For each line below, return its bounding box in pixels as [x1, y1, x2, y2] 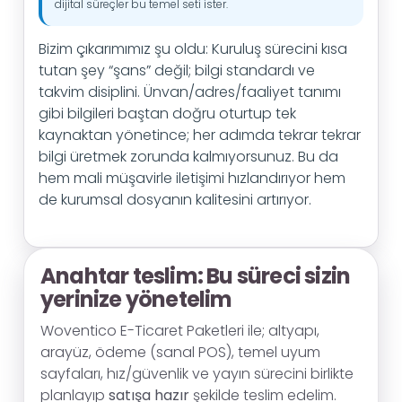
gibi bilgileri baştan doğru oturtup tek [39, 103, 296, 124]
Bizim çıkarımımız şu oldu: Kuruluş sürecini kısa [39, 39, 347, 59]
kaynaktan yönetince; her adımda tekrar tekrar [39, 125, 361, 145]
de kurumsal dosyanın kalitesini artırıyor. [39, 189, 311, 210]
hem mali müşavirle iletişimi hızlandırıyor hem [39, 168, 345, 188]
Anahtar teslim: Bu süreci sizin [40, 261, 351, 291]
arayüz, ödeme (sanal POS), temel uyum [40, 342, 320, 363]
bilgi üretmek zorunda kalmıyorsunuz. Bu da [39, 146, 338, 167]
